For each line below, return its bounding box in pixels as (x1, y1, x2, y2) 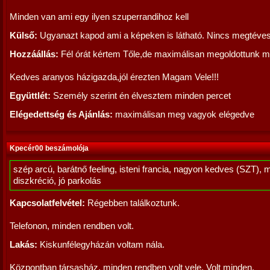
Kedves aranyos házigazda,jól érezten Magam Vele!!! (10, 72, 219, 82)
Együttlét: (10, 91, 51, 101)
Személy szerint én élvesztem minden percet (51, 91, 231, 101)
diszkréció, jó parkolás (13, 176, 101, 186)
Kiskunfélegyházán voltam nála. (37, 240, 165, 250)
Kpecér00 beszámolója (10, 144, 89, 152)
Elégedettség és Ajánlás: (10, 110, 113, 119)
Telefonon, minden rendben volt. (10, 221, 134, 231)
